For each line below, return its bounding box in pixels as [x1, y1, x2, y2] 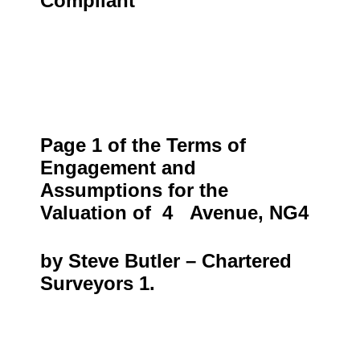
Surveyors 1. [40, 272, 155, 294]
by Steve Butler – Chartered [40, 250, 292, 272]
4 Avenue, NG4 [162, 202, 314, 223]
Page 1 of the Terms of [40, 134, 246, 156]
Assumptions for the [40, 179, 228, 201]
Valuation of [40, 202, 157, 223]
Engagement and [40, 157, 196, 178]
